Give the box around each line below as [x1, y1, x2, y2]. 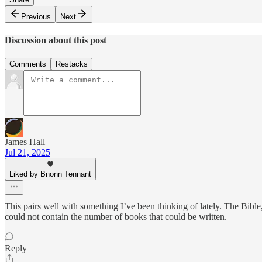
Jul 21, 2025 [5, 147, 50, 158]
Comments [9, 60, 46, 69]
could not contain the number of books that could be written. [5, 212, 227, 222]
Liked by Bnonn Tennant [9, 170, 91, 179]
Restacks [56, 60, 88, 69]
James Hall [5, 137, 45, 147]
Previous [21, 12, 51, 21]
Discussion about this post [5, 35, 106, 45]
